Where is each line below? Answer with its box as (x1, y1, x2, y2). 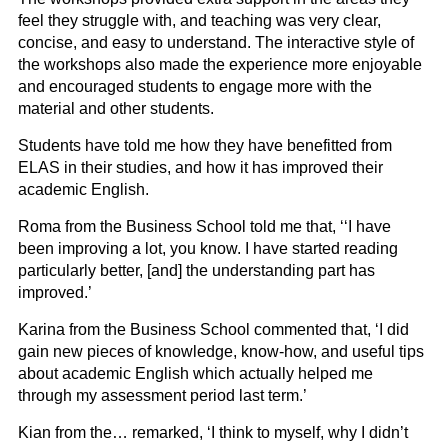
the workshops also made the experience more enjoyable (18, 56, 422, 74)
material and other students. (18, 100, 214, 118)
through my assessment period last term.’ (18, 387, 311, 405)
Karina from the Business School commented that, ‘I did (18, 321, 409, 339)
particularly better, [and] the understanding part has (18, 262, 375, 280)
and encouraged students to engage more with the (18, 78, 372, 96)
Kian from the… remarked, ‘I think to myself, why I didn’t (18, 424, 408, 442)
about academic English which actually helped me (18, 365, 373, 383)
